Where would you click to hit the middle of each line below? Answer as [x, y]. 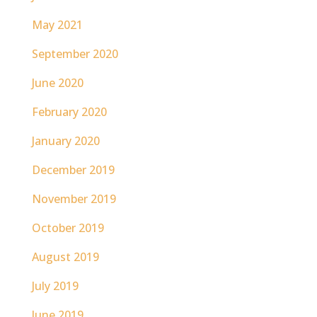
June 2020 [57, 83]
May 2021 [57, 25]
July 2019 [55, 286]
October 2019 [68, 228]
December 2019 [73, 170]
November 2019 [74, 199]
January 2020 [65, 141]
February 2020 [69, 112]
